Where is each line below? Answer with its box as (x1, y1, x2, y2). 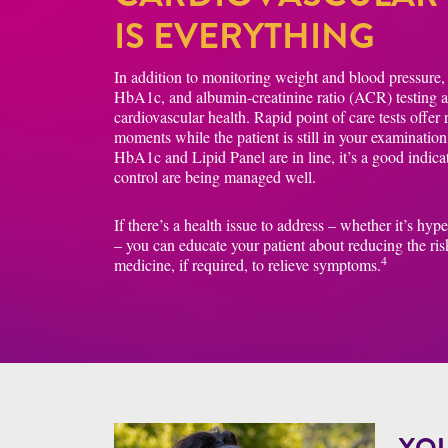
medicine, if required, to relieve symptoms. (114, 254, 381, 275)
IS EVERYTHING (114, 10, 375, 62)
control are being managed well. (114, 166, 316, 187)
